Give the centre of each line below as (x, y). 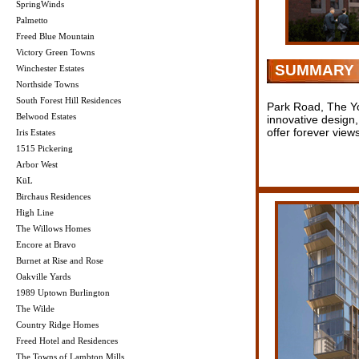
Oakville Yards (43, 277)
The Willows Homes (53, 229)
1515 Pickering (44, 149)
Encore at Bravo (46, 245)
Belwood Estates (46, 117)
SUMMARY (314, 71)
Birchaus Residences (53, 197)
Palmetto (32, 20)
